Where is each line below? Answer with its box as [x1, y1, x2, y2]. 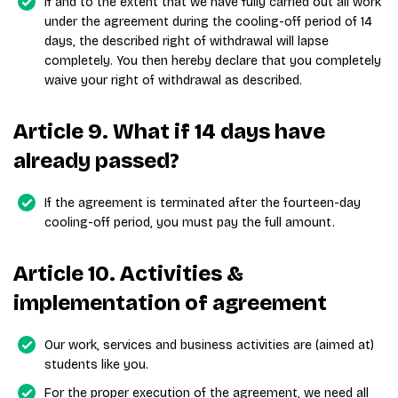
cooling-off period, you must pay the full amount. [44, 215, 335, 230]
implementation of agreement [13, 291, 327, 315]
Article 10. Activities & [13, 261, 243, 286]
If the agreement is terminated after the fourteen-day [44, 195, 361, 211]
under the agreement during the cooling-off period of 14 [44, 14, 372, 29]
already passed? [13, 148, 179, 173]
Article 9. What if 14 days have [13, 119, 325, 144]
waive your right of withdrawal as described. [44, 73, 302, 88]
